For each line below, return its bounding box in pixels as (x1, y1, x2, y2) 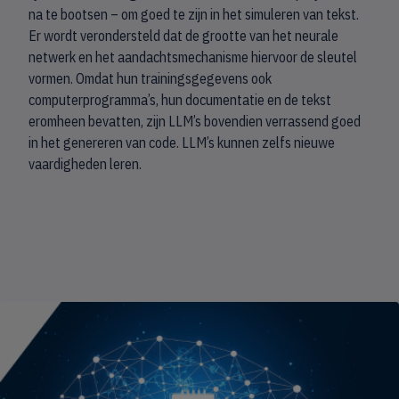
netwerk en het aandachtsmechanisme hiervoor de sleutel (28, 48, 357, 66)
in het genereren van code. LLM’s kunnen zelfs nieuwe (28, 134, 335, 151)
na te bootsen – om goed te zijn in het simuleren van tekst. (28, 5, 359, 23)
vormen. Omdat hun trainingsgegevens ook (28, 69, 272, 87)
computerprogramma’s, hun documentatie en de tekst (28, 91, 331, 109)
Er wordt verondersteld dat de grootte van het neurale (28, 27, 338, 45)
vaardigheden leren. (28, 155, 142, 173)
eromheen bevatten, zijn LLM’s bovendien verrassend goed (28, 112, 361, 130)
